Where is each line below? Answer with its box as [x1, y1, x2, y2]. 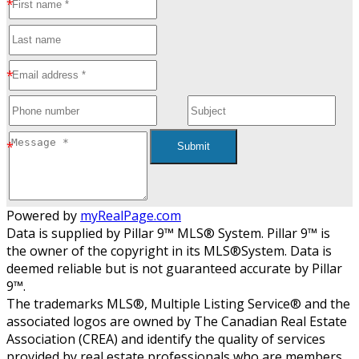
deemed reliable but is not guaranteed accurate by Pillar [6, 259, 342, 277]
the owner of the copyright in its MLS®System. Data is [6, 241, 332, 260]
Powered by [6, 206, 80, 224]
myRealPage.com [80, 206, 181, 224]
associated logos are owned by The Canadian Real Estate [6, 312, 347, 330]
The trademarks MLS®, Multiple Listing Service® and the [6, 294, 350, 313]
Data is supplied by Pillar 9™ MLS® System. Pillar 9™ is [6, 224, 330, 242]
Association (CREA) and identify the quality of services [6, 329, 325, 348]
